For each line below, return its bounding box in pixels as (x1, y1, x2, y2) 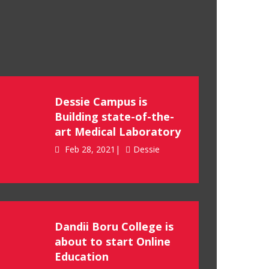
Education (55, 249, 109, 264)
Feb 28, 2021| (62, 144, 120, 155)
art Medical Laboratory (55, 124, 181, 139)
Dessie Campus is (55, 94, 147, 109)
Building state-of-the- (55, 109, 174, 124)
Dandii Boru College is (55, 219, 174, 234)
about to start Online (55, 234, 171, 249)
